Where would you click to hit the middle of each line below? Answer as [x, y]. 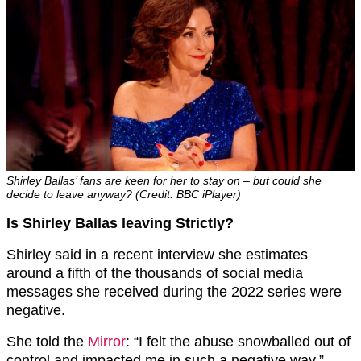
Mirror [107, 341]
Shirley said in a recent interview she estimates [157, 254]
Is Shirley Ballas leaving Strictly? [120, 223]
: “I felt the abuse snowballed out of [238, 341]
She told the [47, 341]
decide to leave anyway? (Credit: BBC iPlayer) [124, 194]
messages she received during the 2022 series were [174, 291]
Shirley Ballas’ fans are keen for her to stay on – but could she [164, 180]
